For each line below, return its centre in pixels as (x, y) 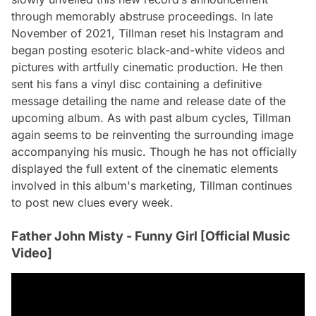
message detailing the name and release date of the (148, 101)
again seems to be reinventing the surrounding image (152, 135)
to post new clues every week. (92, 202)
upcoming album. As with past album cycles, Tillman (151, 118)
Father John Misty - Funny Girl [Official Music (151, 236)
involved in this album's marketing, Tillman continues (152, 186)
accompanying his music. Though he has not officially (154, 152)
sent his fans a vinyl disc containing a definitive (136, 84)
